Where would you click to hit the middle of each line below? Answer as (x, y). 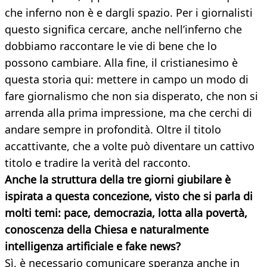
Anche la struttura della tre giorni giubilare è (118, 180)
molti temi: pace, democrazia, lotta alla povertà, (126, 213)
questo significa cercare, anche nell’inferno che (123, 30)
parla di (234, 196)
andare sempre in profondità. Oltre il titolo (113, 130)
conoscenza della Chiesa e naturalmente (107, 230)
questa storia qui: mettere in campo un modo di (127, 80)
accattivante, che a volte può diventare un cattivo (130, 146)
